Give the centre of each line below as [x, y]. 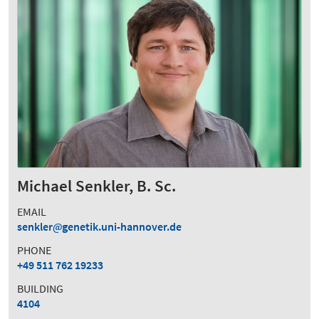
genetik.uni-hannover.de [122, 227]
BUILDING [40, 289]
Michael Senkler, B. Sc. [96, 186]
